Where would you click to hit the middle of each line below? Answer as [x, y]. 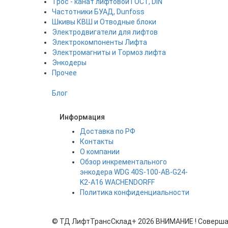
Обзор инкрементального [123, 162]
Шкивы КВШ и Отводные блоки [104, 22]
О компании [100, 152]
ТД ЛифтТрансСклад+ [98, 221]
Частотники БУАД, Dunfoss [98, 12]
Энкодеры [69, 63]
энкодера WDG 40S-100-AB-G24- [134, 172]
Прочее [64, 73]
